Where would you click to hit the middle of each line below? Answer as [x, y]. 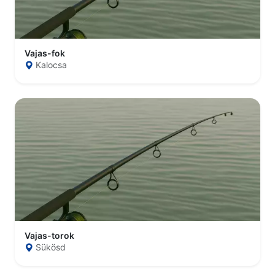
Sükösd [51, 247]
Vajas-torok [49, 235]
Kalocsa [51, 65]
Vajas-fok [45, 53]
